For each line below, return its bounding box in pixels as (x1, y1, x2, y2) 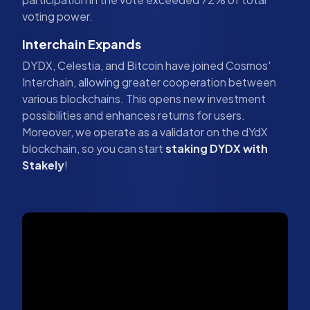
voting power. (22, 8, 93, 24)
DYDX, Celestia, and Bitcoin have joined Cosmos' (22, 57, 271, 73)
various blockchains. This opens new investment (22, 91, 266, 106)
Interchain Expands (22, 35, 141, 52)
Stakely (22, 157, 64, 172)
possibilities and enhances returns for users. (22, 107, 245, 122)
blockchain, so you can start (22, 140, 165, 156)
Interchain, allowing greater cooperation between (22, 74, 276, 89)
